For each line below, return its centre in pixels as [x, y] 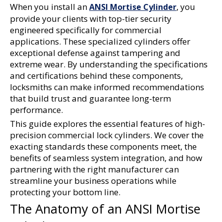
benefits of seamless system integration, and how [106, 158]
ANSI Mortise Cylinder [133, 7]
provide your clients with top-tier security [91, 19]
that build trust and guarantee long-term [90, 98]
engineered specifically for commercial [86, 30]
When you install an [50, 7]
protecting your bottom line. [65, 192]
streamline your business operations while [93, 181]
